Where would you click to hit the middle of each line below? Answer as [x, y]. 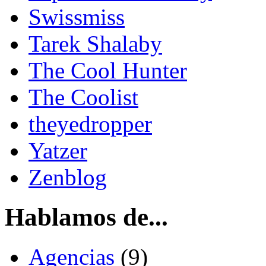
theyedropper [90, 124]
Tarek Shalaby [95, 44]
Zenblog [68, 178]
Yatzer [58, 151]
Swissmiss [77, 17]
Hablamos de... [86, 217]
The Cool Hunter [108, 71]
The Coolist [83, 97]
